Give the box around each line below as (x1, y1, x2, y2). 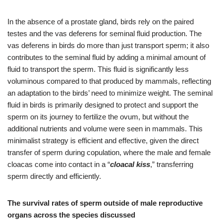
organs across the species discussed (7, 210, 135, 219)
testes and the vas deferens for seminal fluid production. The (7, 29, 202, 38)
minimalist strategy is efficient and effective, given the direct (7, 136, 199, 145)
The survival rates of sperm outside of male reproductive (7, 198, 203, 207)
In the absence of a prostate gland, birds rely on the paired (7, 17, 194, 26)
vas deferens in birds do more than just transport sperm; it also (7, 41, 209, 50)
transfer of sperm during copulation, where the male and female (7, 148, 211, 157)
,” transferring (150, 160, 193, 168)
